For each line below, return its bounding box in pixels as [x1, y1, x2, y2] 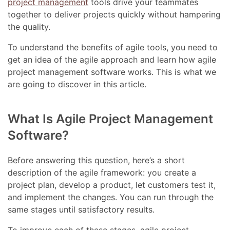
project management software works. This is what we [8, 67, 217, 78]
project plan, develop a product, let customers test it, [8, 180, 216, 190]
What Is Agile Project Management [8, 111, 214, 127]
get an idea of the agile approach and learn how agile [8, 54, 217, 65]
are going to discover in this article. [8, 79, 147, 90]
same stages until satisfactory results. [8, 204, 155, 215]
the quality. [8, 22, 51, 32]
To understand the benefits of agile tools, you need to [8, 42, 218, 53]
